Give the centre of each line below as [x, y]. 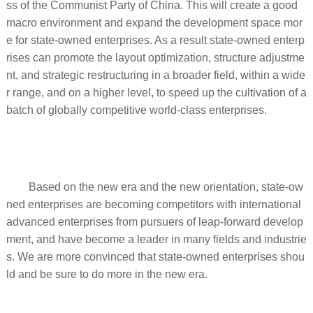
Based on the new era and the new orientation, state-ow [166, 187]
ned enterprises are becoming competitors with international [153, 204]
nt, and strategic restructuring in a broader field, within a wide [155, 75]
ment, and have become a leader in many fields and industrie [156, 239]
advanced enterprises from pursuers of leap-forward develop [154, 221]
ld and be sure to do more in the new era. [107, 274]
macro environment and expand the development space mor [154, 22]
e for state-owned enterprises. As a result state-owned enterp [155, 40]
